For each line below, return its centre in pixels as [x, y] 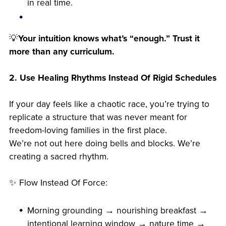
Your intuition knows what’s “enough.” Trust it [109, 38]
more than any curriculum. [62, 51]
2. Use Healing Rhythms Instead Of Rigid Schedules [112, 78]
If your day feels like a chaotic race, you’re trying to [109, 104]
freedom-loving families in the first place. [88, 130]
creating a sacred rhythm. [59, 156]
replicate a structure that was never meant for [98, 117]
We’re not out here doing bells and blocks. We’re [104, 143]
